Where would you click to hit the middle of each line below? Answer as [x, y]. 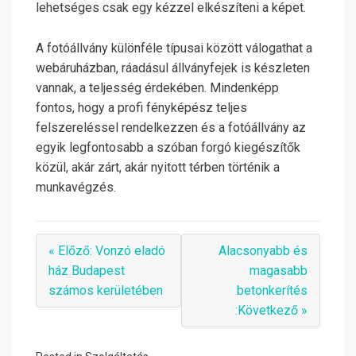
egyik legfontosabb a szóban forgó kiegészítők [168, 148]
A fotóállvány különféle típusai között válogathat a [174, 48]
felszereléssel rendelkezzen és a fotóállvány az [171, 128]
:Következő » [271, 311]
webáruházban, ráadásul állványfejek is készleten [173, 68]
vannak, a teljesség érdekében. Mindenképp [157, 88]
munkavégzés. [76, 188]
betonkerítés [272, 291]
